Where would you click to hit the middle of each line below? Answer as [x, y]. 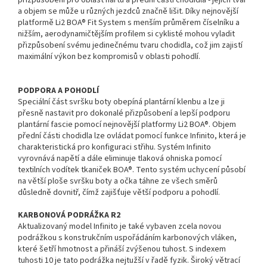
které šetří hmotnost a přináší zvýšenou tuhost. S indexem [122, 249]
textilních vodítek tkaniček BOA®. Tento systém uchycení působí [132, 170]
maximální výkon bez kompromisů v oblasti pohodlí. [109, 56]
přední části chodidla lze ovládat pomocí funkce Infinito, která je [132, 136]
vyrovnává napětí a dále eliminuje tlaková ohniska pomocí [120, 158]
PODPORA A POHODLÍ [58, 90]
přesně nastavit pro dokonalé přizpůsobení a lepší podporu [124, 113]
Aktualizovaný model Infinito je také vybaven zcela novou [119, 226]
